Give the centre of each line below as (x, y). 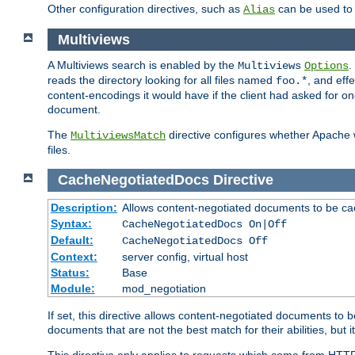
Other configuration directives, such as (145, 8)
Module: (73, 288)
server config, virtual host (185, 256)
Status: (70, 272)
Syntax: (71, 223)
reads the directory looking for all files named (162, 80)
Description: (84, 207)
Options (326, 66)
